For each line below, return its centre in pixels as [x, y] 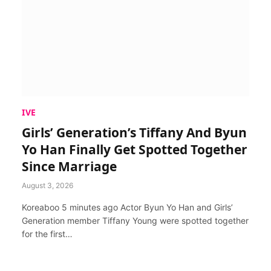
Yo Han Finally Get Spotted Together [135, 149]
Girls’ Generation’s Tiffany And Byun [134, 132]
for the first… [47, 233]
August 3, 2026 [47, 185]
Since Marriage [69, 166]
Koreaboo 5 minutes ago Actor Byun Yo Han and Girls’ [127, 207]
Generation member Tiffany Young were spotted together [135, 220]
